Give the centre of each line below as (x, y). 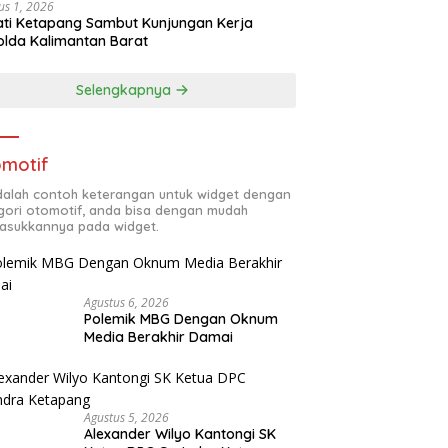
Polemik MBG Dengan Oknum (181, 319)
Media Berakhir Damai (159, 337)
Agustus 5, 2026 (127, 418)
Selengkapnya (126, 90)
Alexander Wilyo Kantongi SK (180, 434)
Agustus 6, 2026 (127, 303)
